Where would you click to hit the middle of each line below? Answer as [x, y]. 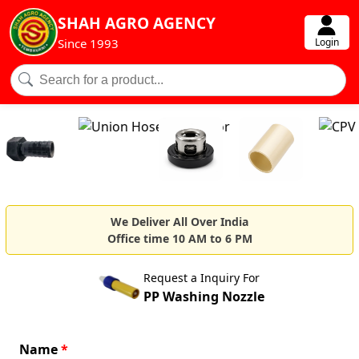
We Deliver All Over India [179, 221]
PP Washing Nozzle [204, 296]
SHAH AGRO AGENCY [137, 23]
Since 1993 [89, 43]
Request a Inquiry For [201, 277]
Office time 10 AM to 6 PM [179, 238]
